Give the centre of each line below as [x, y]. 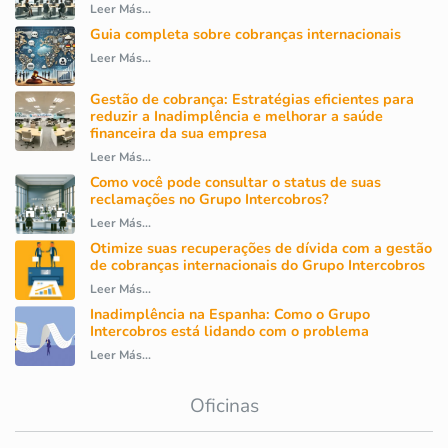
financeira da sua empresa [178, 133]
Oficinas [224, 406]
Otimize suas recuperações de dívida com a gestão [261, 248]
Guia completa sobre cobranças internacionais [245, 34]
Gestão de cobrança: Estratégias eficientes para [252, 99]
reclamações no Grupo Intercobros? [209, 199]
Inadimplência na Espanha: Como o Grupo [230, 314]
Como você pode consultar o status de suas [235, 182]
